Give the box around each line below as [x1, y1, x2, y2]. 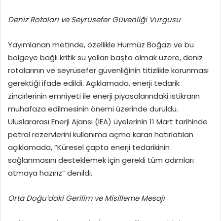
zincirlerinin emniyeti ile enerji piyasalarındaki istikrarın [8, 90, 200, 101]
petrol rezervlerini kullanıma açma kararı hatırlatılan [8, 129, 193, 140]
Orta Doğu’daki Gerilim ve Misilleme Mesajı [8, 192, 165, 203]
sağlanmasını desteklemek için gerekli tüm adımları [8, 154, 194, 165]
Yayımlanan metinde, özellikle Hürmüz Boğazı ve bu [8, 39, 194, 50]
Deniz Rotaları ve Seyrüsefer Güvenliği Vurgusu [8, 14, 181, 25]
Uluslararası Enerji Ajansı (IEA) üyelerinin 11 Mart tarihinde [8, 116, 208, 127]
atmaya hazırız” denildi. [8, 167, 92, 178]
